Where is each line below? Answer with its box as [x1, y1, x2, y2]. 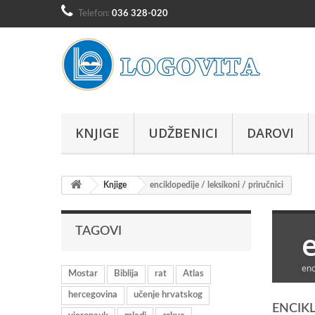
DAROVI [247, 124, 294, 141]
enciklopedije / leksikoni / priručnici [150, 181, 283, 189]
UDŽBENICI [148, 124, 218, 141]
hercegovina [68, 290, 117, 300]
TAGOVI [75, 225, 122, 238]
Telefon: [78, 9, 112, 18]
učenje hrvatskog [134, 290, 202, 300]
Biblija [114, 269, 139, 278]
